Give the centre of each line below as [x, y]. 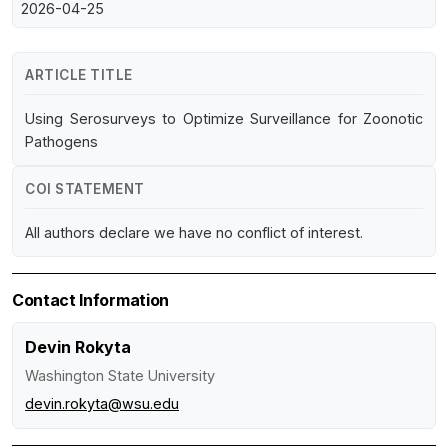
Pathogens [61, 142]
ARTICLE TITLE [79, 75]
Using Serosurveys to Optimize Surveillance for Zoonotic [224, 119]
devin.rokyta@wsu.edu [102, 404]
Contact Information [90, 300]
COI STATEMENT [85, 189]
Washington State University [120, 376]
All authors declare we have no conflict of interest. [194, 233]
